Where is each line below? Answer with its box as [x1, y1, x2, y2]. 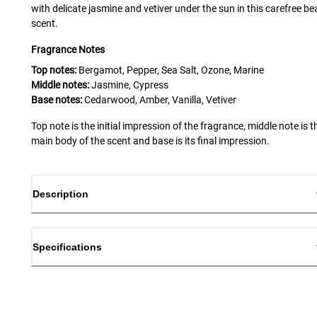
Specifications [33, 241, 102, 253]
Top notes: [31, 64, 76, 76]
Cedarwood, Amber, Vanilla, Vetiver [84, 93, 236, 105]
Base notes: [31, 93, 82, 105]
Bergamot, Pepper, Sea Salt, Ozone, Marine [79, 64, 264, 76]
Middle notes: [31, 79, 89, 91]
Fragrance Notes [31, 43, 105, 55]
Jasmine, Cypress [91, 79, 168, 91]
